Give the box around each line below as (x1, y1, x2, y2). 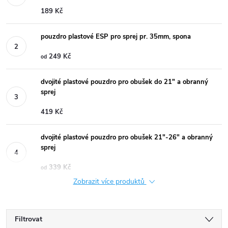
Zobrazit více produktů (73, 176, 147, 186)
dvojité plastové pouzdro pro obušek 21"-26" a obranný (41, 132, 213, 142)
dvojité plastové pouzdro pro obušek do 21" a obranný (41, 77, 208, 87)
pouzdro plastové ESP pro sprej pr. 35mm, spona (41, 32, 191, 41)
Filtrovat (15, 214, 42, 224)
